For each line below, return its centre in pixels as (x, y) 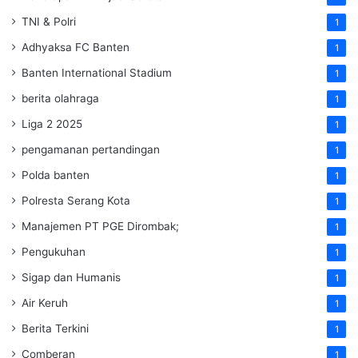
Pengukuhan (54, 251)
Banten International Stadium (97, 72)
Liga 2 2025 (52, 123)
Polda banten (56, 175)
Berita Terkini (55, 328)
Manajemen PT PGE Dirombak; (100, 226)
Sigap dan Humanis (71, 277)
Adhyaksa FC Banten (76, 47)
